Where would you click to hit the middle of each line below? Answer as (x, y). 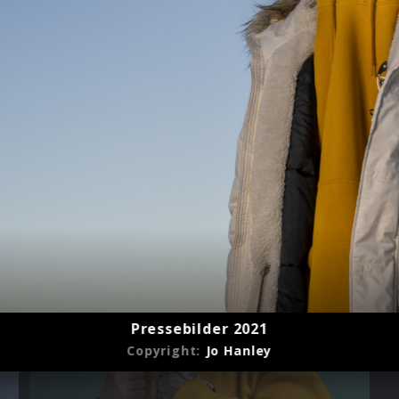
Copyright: (166, 351)
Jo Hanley (239, 351)
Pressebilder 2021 (199, 329)
